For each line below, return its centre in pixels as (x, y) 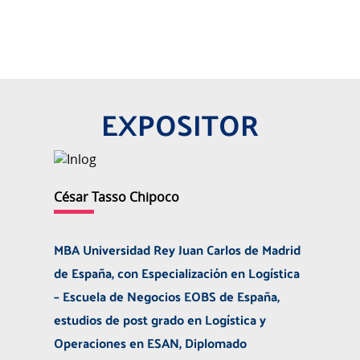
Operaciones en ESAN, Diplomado (151, 342)
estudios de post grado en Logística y (160, 319)
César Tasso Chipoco (117, 196)
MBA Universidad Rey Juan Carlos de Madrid (178, 249)
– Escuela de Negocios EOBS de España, (167, 296)
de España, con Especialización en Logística (177, 272)
